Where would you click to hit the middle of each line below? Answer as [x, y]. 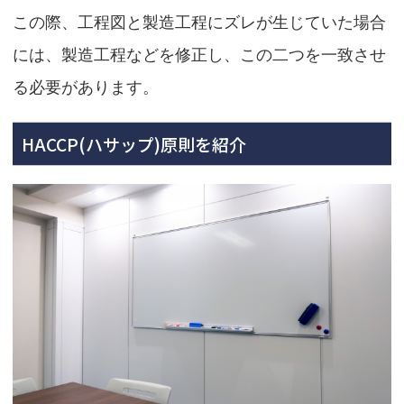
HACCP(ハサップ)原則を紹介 [134, 144]
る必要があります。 [86, 87]
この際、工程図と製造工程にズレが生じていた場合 [199, 23]
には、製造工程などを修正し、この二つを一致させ [199, 55]
